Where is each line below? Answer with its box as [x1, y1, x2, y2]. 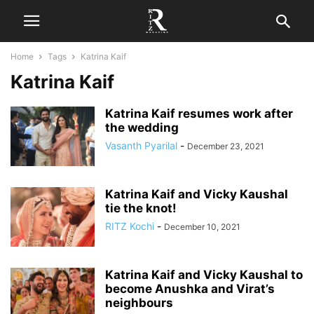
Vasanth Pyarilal [105, 139, 177, 151]
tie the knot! [105, 201, 177, 215]
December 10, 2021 [164, 221, 240, 232]
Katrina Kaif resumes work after [105, 107, 293, 121]
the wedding [105, 121, 179, 135]
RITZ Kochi [105, 220, 154, 232]
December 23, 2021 [187, 141, 264, 151]
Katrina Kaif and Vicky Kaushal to [105, 268, 303, 282]
